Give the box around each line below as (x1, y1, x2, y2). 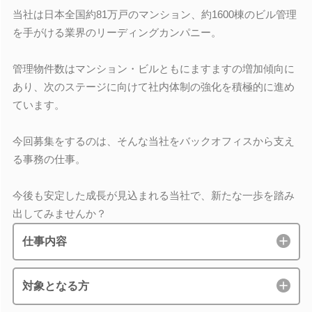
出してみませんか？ (12, 207, 107, 219)
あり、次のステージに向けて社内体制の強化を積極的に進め (12, 80, 295, 93)
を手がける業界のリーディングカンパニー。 (12, 26, 221, 38)
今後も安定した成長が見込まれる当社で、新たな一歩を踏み (12, 189, 295, 201)
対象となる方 (22, 279, 89, 292)
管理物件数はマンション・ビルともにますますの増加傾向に (12, 62, 295, 75)
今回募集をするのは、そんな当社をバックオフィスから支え (12, 134, 295, 147)
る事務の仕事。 (12, 153, 86, 165)
